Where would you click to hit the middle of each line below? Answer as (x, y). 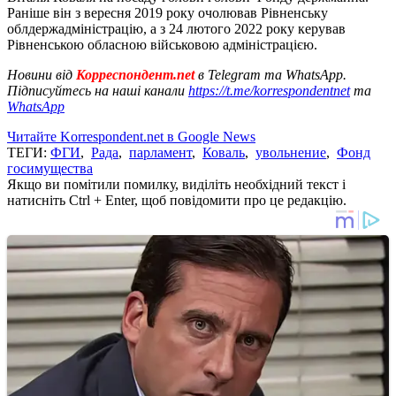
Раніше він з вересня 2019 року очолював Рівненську (168, 12)
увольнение (291, 152)
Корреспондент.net (135, 74)
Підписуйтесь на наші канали (98, 90)
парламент (160, 152)
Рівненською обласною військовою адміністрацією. (162, 44)
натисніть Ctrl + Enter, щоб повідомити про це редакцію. (177, 200)
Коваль (224, 152)
